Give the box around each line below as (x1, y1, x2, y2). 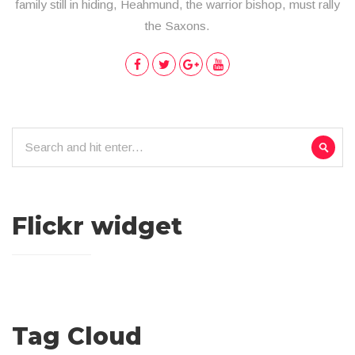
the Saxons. (145, 18, 210, 32)
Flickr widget (12, 211, 182, 241)
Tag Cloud (12, 321, 142, 351)
